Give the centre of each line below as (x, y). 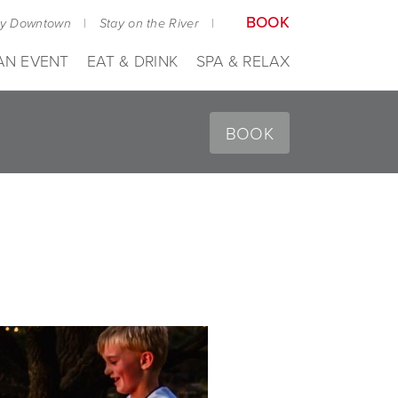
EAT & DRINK (133, 60)
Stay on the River (149, 23)
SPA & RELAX (243, 60)
